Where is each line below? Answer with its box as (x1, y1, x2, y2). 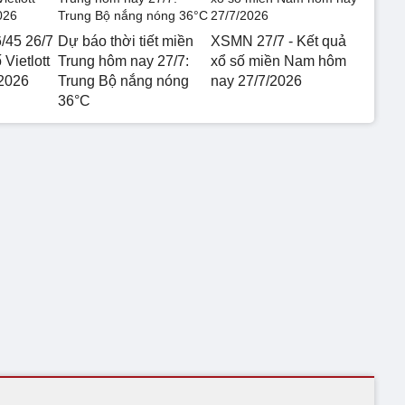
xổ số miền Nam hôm (210, 52, 346, 69)
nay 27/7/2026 (210, 72, 302, 89)
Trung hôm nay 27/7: (58, 52, 189, 69)
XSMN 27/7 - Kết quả (210, 33, 346, 49)
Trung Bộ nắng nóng (58, 72, 189, 89)
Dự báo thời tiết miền (58, 33, 193, 49)
